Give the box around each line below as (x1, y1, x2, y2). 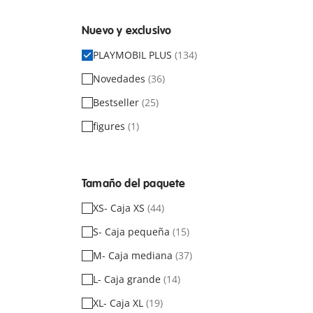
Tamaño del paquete (82, 177, 186, 191)
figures (93, 119, 128, 133)
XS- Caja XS (93, 201, 147, 214)
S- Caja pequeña (93, 225, 173, 238)
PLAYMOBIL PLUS (93, 48, 175, 61)
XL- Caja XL (93, 296, 146, 310)
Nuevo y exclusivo (82, 24, 172, 38)
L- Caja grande (93, 272, 163, 286)
